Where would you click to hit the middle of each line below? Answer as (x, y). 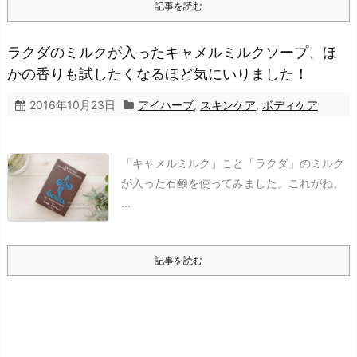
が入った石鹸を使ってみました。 (205, 183)
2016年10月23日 (73, 105)
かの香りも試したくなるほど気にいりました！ (158, 74)
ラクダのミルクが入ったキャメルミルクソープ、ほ (172, 53)
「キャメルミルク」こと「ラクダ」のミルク (233, 163)
